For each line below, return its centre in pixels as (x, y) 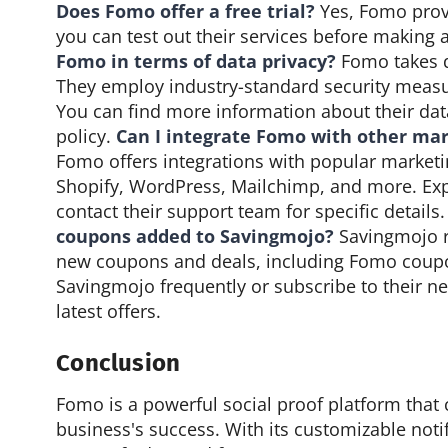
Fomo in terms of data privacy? (196, 60)
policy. (86, 135)
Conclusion (118, 363)
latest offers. (109, 310)
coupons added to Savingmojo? (195, 235)
